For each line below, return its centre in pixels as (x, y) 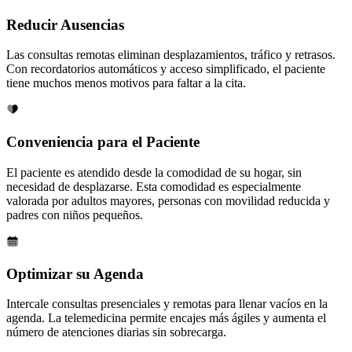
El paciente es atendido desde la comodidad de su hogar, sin (154, 172)
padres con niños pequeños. (75, 214)
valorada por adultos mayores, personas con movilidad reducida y (168, 200)
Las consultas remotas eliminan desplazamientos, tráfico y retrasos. (171, 55)
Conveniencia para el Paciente (103, 142)
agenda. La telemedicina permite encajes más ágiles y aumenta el (166, 318)
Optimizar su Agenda (75, 273)
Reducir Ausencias (65, 24)
